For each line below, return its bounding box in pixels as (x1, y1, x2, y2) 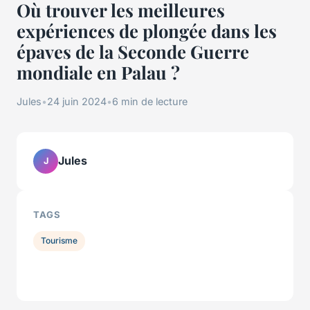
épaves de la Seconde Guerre (17, 39, 249, 63)
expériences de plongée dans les (17, 18, 277, 42)
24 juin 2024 (47, 95, 107, 107)
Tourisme (41, 235, 78, 246)
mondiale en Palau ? (17, 60, 180, 84)
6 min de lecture (112, 95, 188, 107)
